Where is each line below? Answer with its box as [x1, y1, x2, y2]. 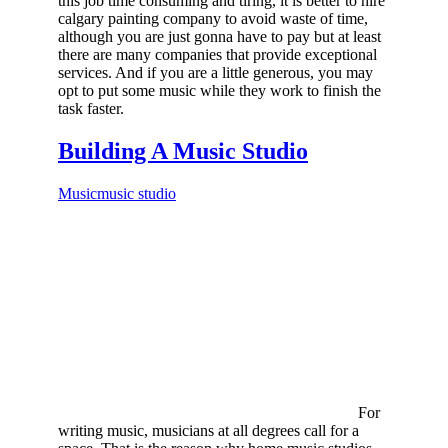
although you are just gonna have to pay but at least [58, 27, 381, 45]
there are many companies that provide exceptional [58, 45, 377, 63]
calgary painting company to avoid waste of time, [58, 9, 368, 27]
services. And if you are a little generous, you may [58, 63, 373, 81]
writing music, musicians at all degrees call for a [58, 421, 359, 439]
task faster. [58, 99, 124, 117]
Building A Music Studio [58, 137, 308, 164]
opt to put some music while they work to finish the [58, 81, 381, 99]
